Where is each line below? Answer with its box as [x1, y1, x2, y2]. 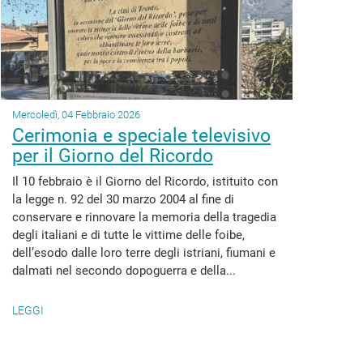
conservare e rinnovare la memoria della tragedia [12, 210, 276, 224]
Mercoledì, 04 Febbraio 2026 [12, 109, 140, 121]
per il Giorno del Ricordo [12, 145, 213, 167]
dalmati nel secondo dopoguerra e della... [12, 263, 236, 278]
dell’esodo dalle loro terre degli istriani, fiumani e [12, 246, 275, 260]
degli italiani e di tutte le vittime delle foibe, [12, 228, 245, 242]
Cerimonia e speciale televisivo [12, 125, 271, 147]
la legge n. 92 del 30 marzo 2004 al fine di [12, 192, 234, 207]
